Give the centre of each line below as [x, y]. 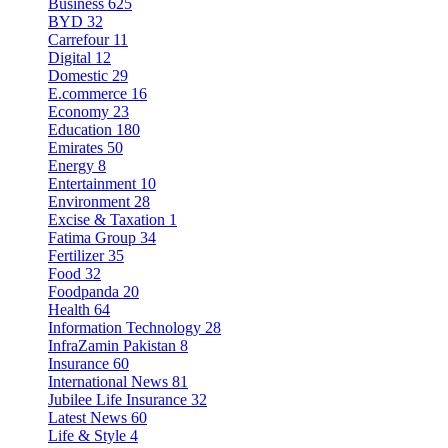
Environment [89, 202]
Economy [78, 112]
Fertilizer [76, 256]
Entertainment [92, 184]
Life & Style [87, 436]
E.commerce [87, 94]
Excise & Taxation [106, 220]
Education [80, 130]
